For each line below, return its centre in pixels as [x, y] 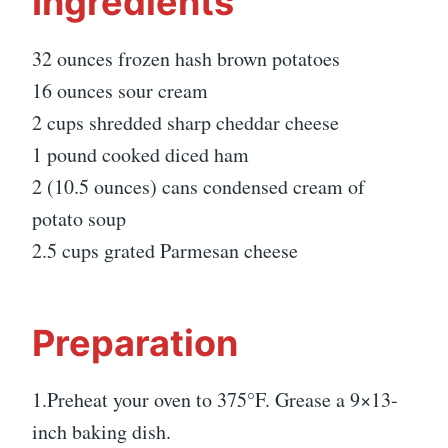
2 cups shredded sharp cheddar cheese [185, 123]
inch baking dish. [101, 432]
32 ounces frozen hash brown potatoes [186, 59]
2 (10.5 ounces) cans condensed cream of [198, 187]
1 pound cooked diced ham [140, 155]
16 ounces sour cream [120, 91]
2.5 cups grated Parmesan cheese [165, 251]
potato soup [79, 219]
